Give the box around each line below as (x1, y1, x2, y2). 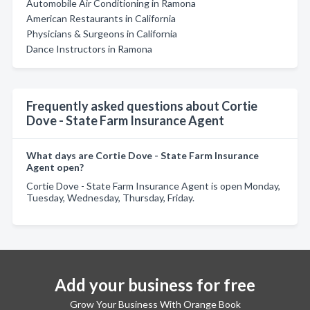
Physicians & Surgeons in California (26, 28, 177, 39)
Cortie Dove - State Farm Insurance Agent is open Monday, (26, 180, 280, 192)
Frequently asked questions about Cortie (26, 98, 257, 113)
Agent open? (26, 161, 84, 173)
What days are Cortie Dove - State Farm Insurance (26, 149, 259, 161)
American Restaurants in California (26, 12, 176, 24)
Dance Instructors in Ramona (26, 43, 152, 55)
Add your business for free (55, 275, 255, 295)
